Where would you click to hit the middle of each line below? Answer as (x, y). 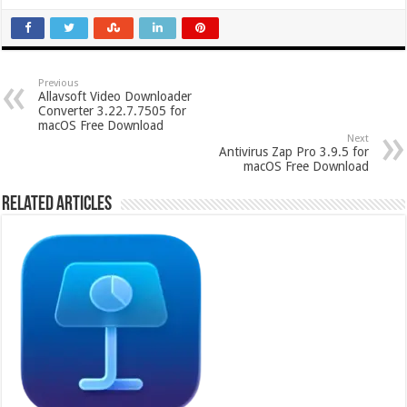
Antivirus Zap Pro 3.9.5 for (293, 151)
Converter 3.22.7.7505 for (113, 110)
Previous (59, 83)
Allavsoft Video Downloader (115, 96)
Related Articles (57, 204)
